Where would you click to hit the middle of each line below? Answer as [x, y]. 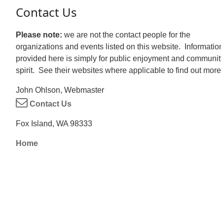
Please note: [40, 35]
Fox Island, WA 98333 [54, 124]
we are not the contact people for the [127, 35]
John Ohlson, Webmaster [60, 90]
